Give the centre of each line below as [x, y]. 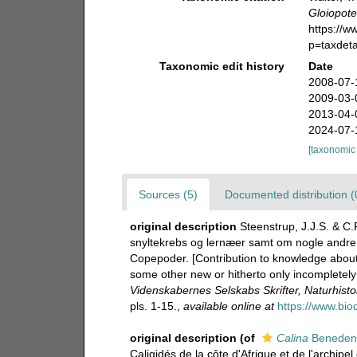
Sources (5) [168, 194]
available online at [228, 306]
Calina [292, 338]
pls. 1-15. [153, 306]
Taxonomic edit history [222, 66]
